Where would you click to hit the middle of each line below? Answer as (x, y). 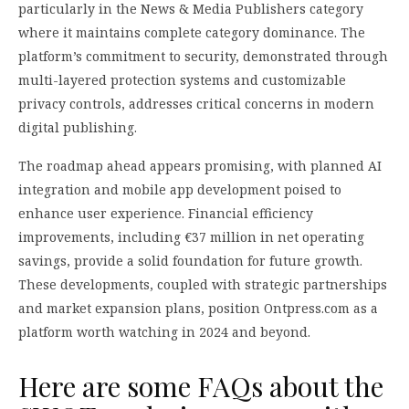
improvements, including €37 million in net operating (191, 237)
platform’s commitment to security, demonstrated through (203, 57)
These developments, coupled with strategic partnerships (203, 285)
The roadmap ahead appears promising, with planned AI (200, 166)
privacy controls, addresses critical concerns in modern (196, 104)
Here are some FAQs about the (201, 387)
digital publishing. (78, 128)
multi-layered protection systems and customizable (182, 80)
